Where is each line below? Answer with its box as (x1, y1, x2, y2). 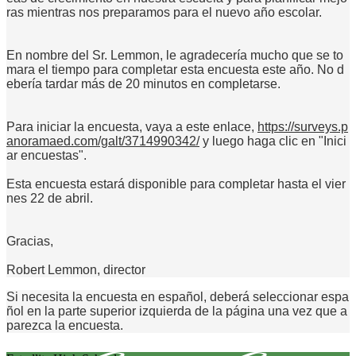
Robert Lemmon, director (6, 262, 145, 277)
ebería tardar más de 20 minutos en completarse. (6, 76, 281, 91)
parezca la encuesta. (6, 318, 123, 332)
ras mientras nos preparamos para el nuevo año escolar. (6, 5, 322, 19)
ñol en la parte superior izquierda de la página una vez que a (6, 304, 347, 318)
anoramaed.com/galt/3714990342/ (6, 133, 199, 148)
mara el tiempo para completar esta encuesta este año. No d (6, 62, 344, 76)
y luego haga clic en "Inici (199, 133, 346, 148)
